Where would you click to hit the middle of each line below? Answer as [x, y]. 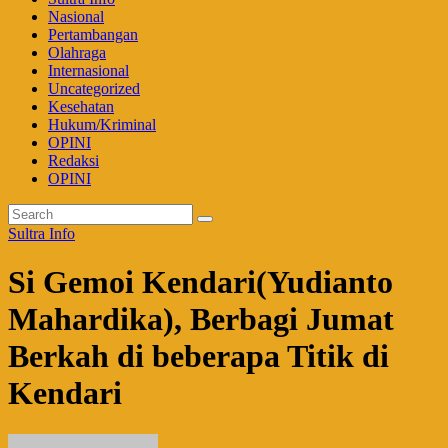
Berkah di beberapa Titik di [198, 356]
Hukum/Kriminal [102, 124]
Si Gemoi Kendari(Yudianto [200, 282]
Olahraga [77, 52]
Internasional [88, 70]
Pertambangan [93, 34]
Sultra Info [41, 233]
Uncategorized [94, 88]
